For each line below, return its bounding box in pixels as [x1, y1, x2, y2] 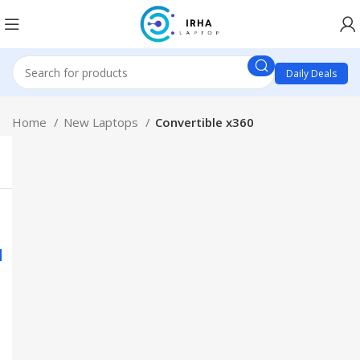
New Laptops [63, 114, 141, 130]
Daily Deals [286, 67, 337, 80]
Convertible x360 [155, 114, 254, 130]
